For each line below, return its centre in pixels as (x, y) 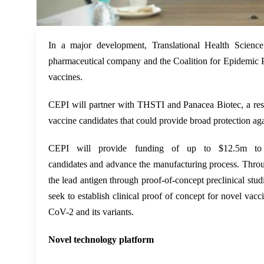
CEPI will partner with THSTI (108, 105)
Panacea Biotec (212, 105)
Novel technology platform (101, 240)
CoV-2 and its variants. (91, 212)
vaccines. (65, 77)
